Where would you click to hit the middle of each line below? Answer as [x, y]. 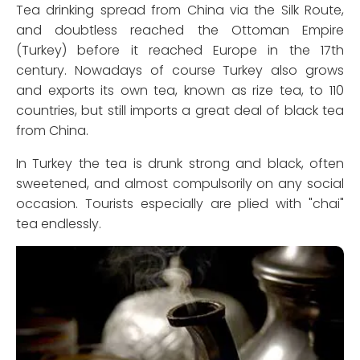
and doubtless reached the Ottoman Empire [180, 30]
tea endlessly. [59, 223]
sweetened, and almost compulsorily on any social [180, 183]
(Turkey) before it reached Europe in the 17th [180, 50]
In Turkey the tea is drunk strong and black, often [180, 163]
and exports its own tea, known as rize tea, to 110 [180, 90]
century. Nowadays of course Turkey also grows [180, 70]
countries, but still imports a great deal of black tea [180, 110]
